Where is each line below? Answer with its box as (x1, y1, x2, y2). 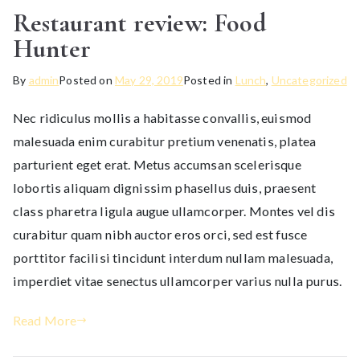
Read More (13, 313, 77, 329)
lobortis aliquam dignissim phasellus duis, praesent (13, 180, 317, 196)
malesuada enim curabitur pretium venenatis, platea (13, 133, 317, 149)
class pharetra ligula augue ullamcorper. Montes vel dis (13, 203, 335, 219)
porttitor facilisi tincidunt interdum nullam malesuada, (13, 250, 333, 266)
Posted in (182, 73, 235, 88)
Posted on (59, 73, 115, 88)
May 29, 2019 (114, 73, 183, 88)
